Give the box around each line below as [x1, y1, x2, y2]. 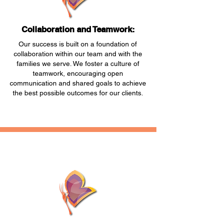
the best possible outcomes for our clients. [12, 89, 143, 97]
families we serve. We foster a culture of [16, 60, 139, 67]
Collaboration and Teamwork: [21, 24, 135, 34]
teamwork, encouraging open [32, 69, 123, 77]
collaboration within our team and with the [13, 50, 142, 58]
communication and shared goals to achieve [9, 79, 146, 87]
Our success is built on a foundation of [19, 40, 137, 48]
